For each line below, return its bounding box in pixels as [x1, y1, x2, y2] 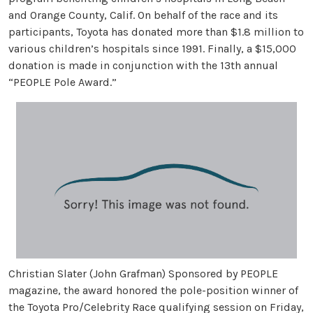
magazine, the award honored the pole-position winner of [8, 284, 298, 298]
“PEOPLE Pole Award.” [8, 75, 117, 89]
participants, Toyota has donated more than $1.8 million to [8, 24, 304, 38]
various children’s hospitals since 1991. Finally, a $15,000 [8, 41, 296, 55]
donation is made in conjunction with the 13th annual [8, 58, 278, 72]
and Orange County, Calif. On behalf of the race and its [8, 8, 278, 22]
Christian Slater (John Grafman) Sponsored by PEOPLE [8, 267, 278, 281]
